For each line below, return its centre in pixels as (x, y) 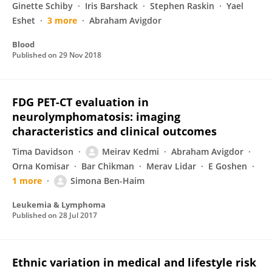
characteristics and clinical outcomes (114, 131)
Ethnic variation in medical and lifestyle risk (134, 262)
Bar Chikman (108, 166)
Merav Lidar (171, 166)
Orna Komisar (41, 166)
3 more (62, 20)
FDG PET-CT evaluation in (80, 102)
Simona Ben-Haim (107, 181)
